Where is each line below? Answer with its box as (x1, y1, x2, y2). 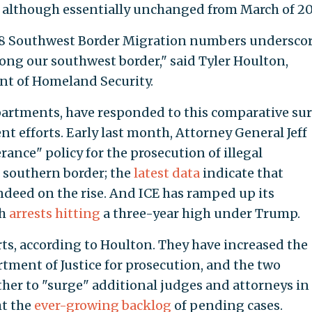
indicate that (199, 165, 283, 182)
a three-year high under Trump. (100, 205, 300, 222)
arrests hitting (8, 205, 100, 222)
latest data (133, 165, 200, 182)
